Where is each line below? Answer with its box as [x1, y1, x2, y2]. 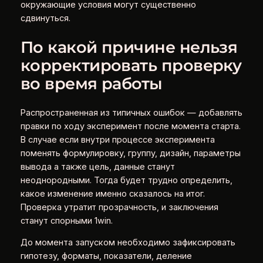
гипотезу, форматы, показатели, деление [20, 251, 192, 262]
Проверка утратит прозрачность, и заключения [20, 201, 218, 213]
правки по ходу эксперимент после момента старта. [20, 120, 241, 131]
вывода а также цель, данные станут [20, 161, 175, 172]
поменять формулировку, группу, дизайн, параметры [20, 147, 241, 159]
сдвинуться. [20, 12, 70, 23]
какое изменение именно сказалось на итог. [20, 188, 205, 199]
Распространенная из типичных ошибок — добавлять [20, 107, 242, 118]
